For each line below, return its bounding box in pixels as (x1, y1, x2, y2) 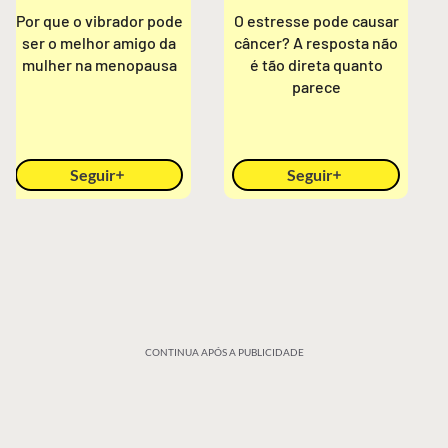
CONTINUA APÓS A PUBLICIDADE (144, 346, 304, 358)
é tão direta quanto (249, 55, 383, 74)
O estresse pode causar (233, 11, 399, 30)
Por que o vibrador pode (15, 11, 183, 30)
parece (291, 77, 341, 96)
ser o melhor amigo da (22, 33, 177, 52)
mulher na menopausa (21, 55, 177, 74)
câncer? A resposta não (234, 33, 398, 52)
